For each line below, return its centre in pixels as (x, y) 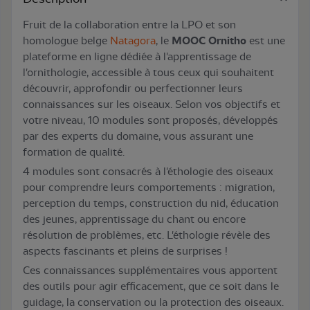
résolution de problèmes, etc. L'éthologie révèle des (147, 235)
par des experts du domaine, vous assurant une (138, 136)
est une (266, 40)
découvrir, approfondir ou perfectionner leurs (133, 88)
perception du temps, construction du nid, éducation (151, 203)
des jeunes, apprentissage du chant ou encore (134, 219)
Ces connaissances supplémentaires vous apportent (150, 270)
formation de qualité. (74, 152)
